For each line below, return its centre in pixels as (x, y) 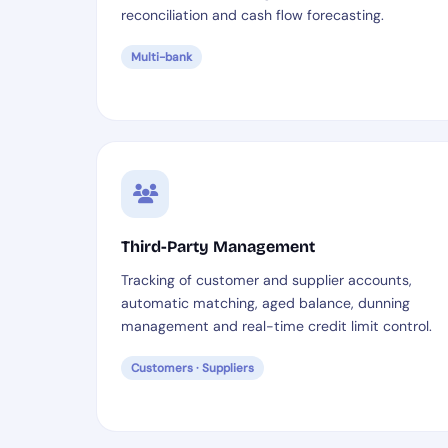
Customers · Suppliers (192, 368)
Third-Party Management (218, 246)
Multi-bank (161, 57)
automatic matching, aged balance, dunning (265, 303)
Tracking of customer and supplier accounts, (266, 280)
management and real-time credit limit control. (276, 326)
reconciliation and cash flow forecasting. (252, 15)
